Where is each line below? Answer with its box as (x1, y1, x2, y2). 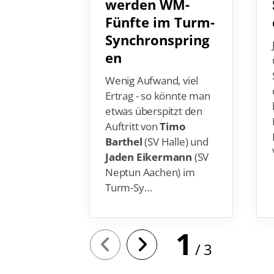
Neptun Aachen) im (105, 148, 195, 163)
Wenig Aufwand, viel (105, 56, 199, 71)
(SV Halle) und (142, 117, 209, 132)
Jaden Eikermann (105, 133, 192, 147)
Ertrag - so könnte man (105, 72, 210, 86)
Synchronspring (105, 13, 209, 33)
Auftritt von (105, 102, 160, 117)
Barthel (105, 117, 143, 132)
